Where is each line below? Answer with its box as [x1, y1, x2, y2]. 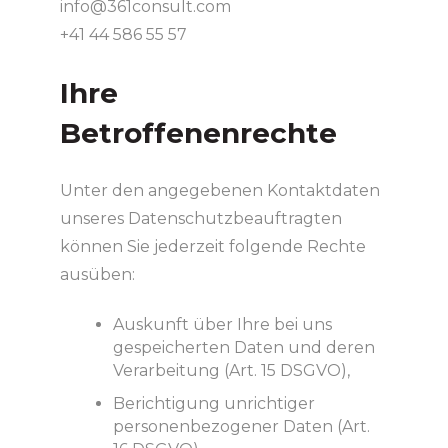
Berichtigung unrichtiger [112, 393, 315, 413]
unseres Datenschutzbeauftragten [59, 208, 342, 228]
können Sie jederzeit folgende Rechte [59, 236, 366, 256]
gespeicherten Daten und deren [112, 337, 375, 357]
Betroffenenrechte [59, 116, 337, 151]
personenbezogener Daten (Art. [112, 416, 370, 436]
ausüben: [59, 264, 135, 284]
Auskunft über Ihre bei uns [112, 314, 332, 334]
